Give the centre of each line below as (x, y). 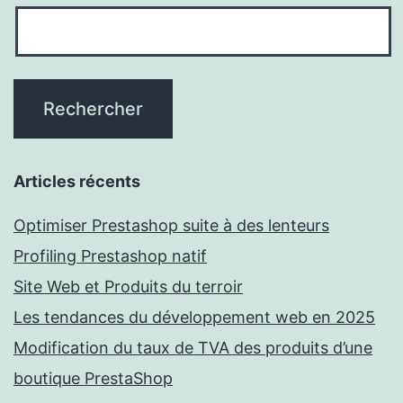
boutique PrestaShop (93, 379)
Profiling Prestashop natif (110, 256)
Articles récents (77, 182)
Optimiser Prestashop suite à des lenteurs (171, 226)
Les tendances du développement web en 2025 (194, 318)
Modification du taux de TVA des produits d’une (193, 348)
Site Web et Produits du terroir (128, 287)
